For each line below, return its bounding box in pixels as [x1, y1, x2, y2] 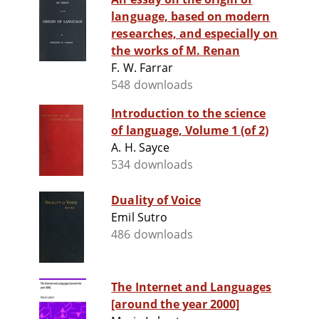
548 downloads [111, 77, 193, 93]
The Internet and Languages [111, 279, 272, 296]
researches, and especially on [111, 26, 278, 42]
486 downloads [111, 226, 193, 243]
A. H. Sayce [111, 140, 169, 156]
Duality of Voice [111, 192, 201, 209]
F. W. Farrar [111, 60, 173, 76]
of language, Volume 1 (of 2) [111, 122, 269, 139]
